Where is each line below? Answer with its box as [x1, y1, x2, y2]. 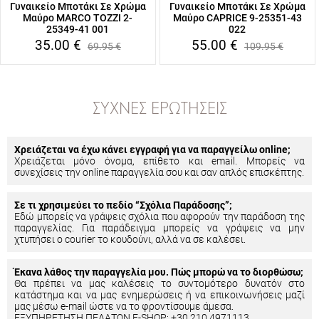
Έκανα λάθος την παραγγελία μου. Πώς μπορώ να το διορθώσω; [14, 266, 303, 278]
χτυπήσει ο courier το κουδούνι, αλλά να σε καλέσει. [14, 234, 246, 245]
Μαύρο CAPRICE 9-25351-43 [172, 12, 302, 23]
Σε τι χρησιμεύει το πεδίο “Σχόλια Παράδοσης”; [14, 199, 232, 211]
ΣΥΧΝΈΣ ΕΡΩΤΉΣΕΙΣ [92, 102, 227, 117]
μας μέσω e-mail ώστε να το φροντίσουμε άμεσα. [14, 300, 234, 312]
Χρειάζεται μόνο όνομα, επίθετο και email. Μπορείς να [14, 155, 305, 167]
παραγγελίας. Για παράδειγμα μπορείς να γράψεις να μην [14, 222, 305, 234]
